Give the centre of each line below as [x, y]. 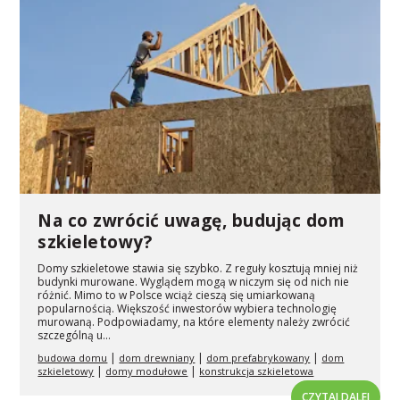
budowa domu [73, 357]
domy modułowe [147, 371]
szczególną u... [75, 335]
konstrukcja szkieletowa [257, 371]
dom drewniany [157, 357]
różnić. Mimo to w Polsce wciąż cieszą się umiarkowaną [177, 295]
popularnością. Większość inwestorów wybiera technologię [187, 308]
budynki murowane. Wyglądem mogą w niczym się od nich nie [194, 281]
